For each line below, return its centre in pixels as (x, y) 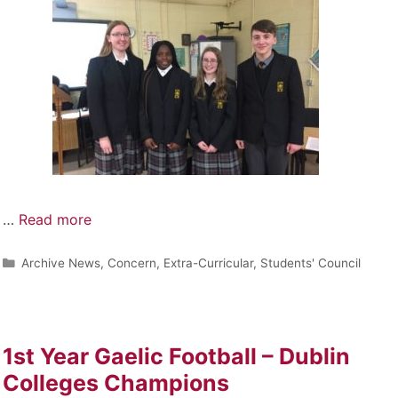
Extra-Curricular (208, 263)
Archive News (60, 263)
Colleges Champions (115, 382)
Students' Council (310, 263)
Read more (55, 219)
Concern (131, 263)
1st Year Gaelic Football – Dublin (176, 356)
